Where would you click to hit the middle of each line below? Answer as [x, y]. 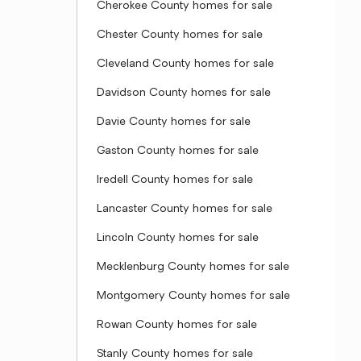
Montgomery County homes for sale [193, 296]
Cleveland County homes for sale [185, 64]
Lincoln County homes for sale [178, 238]
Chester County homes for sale [180, 35]
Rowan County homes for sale [177, 325]
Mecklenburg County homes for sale [193, 267]
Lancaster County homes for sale [185, 209]
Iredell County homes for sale [175, 180]
